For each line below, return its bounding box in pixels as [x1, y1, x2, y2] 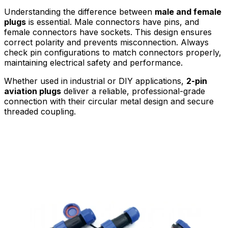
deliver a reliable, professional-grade [61, 85, 205, 96]
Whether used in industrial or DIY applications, [4, 75, 186, 86]
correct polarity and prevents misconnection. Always [4, 37, 209, 47]
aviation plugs [4, 85, 61, 96]
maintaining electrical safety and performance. [4, 57, 183, 68]
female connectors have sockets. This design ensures [4, 26, 212, 37]
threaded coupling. [4, 106, 76, 117]
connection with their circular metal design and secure [4, 96, 214, 106]
